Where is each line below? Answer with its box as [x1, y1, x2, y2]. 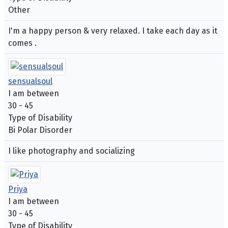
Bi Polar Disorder [8, 125, 72, 135]
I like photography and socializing [8, 146, 135, 156]
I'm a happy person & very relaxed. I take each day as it [8, 26, 217, 36]
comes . [8, 38, 37, 48]
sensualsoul [8, 76, 52, 87]
